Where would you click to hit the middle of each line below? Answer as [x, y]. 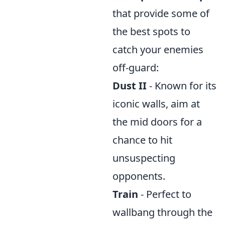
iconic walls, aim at [156, 104]
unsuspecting [144, 158]
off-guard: [136, 68]
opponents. [139, 176]
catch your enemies [158, 49]
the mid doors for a [157, 122]
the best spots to [151, 31]
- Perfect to [165, 194]
